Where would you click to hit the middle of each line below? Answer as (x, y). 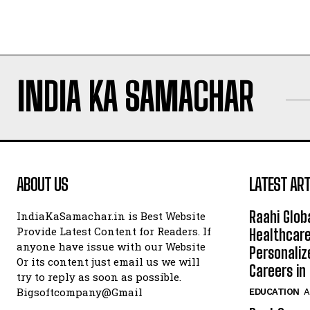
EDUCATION (274, 292)
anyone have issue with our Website (111, 247)
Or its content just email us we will (108, 262)
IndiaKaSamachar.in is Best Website (111, 216)
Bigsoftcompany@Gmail (80, 292)
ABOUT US (42, 185)
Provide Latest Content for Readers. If (114, 231)
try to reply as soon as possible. (99, 277)
